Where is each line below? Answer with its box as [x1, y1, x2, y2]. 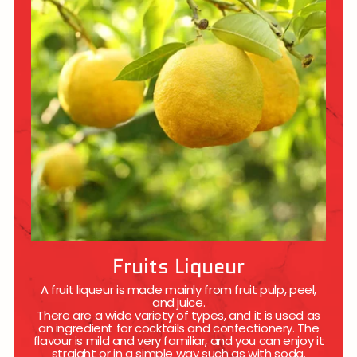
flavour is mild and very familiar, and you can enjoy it [33, 331, 324, 349]
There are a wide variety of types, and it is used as [37, 306, 320, 324]
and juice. [151, 293, 206, 311]
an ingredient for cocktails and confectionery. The [37, 319, 320, 336]
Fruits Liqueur [112, 251, 245, 280]
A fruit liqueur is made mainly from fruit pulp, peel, [40, 280, 317, 298]
